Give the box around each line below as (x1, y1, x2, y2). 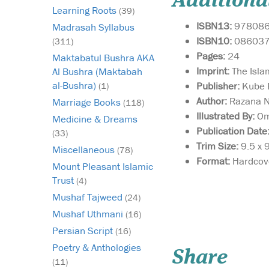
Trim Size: (196, 139, 241, 153)
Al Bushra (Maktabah (52, 65, 142, 79)
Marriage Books (52, 95, 123, 109)
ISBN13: (196, 19, 234, 32)
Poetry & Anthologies (52, 241, 141, 255)
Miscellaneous (52, 143, 117, 157)
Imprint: (196, 64, 232, 77)
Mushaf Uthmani (52, 207, 125, 221)
